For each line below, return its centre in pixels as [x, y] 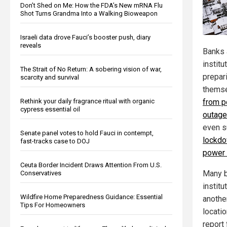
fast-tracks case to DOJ [55, 141]
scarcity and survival [50, 77]
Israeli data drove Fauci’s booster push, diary [85, 37]
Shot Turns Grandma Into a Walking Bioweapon [89, 13]
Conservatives [41, 173]
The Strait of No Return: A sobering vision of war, [91, 69]
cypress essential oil [50, 109]
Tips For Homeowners [53, 205]
